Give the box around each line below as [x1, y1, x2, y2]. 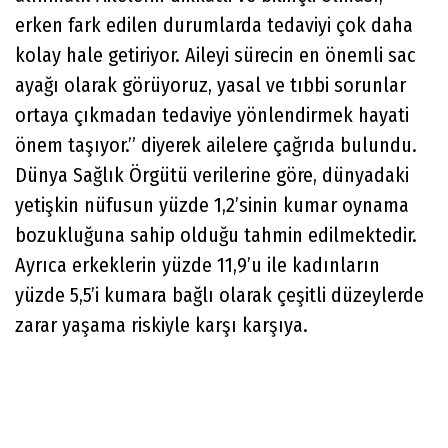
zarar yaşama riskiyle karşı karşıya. [15, 312, 308, 337]
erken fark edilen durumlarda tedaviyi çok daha [15, 12, 413, 37]
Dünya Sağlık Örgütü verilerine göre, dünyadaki [15, 162, 409, 187]
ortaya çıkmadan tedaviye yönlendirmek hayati [15, 102, 409, 127]
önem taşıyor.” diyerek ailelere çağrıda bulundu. [15, 132, 417, 157]
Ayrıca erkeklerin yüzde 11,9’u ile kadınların [15, 252, 380, 277]
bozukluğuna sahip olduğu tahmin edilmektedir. [15, 222, 417, 247]
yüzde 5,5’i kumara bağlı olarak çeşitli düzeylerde [15, 282, 424, 307]
